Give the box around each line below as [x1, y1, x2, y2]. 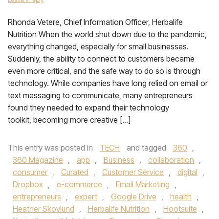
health [170, 192, 192, 201]
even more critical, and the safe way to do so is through [8, 66, 200, 76]
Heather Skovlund [13, 204, 74, 214]
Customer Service [102, 167, 164, 177]
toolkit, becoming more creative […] [8, 115, 131, 125]
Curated [61, 167, 88, 177]
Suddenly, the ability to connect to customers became [8, 54, 195, 64]
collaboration [148, 155, 194, 165]
